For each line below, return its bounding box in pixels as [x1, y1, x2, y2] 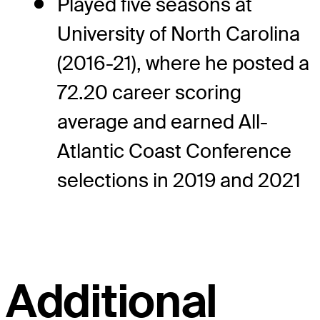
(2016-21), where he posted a [57, 51, 309, 76]
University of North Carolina [57, 21, 300, 47]
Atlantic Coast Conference [57, 139, 291, 164]
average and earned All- [57, 109, 268, 135]
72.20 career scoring [57, 80, 241, 106]
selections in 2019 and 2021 [57, 168, 301, 194]
